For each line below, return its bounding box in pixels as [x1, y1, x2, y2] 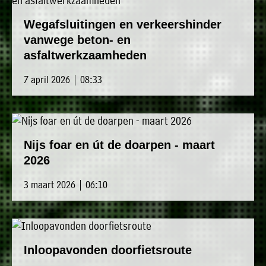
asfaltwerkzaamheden [24, 49, 147, 62]
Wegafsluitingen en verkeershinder [24, 18, 221, 31]
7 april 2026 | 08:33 [24, 73, 102, 86]
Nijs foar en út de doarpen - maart [24, 138, 215, 152]
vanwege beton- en [24, 33, 131, 47]
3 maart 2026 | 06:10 [24, 178, 107, 191]
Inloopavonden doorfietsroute [24, 243, 192, 257]
